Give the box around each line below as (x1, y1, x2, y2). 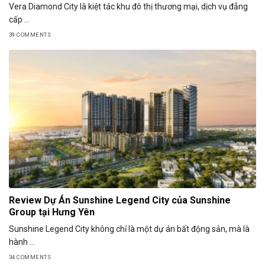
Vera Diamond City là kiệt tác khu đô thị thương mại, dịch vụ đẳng (9, 2, 248, 12)
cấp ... (9, 15, 30, 25)
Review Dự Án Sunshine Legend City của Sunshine (9, 195, 231, 206)
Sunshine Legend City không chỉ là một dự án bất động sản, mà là (9, 224, 250, 234)
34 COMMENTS (9, 253, 51, 260)
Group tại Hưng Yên (9, 206, 95, 218)
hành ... (9, 237, 35, 247)
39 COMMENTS (9, 31, 51, 38)
